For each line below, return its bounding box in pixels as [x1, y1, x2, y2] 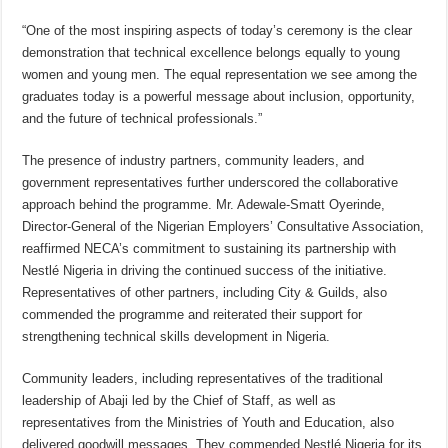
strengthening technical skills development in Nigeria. [22, 329, 331, 345]
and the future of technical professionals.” [22, 111, 263, 127]
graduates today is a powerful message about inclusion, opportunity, [22, 89, 416, 105]
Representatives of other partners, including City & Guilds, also [22, 285, 388, 301]
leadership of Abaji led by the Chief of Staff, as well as [22, 393, 337, 409]
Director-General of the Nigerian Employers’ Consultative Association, [22, 219, 425, 235]
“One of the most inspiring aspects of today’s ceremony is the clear [22, 23, 413, 39]
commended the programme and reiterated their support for [22, 307, 363, 323]
